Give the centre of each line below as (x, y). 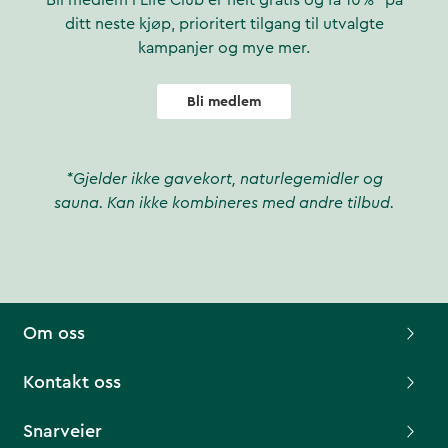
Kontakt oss (72, 382)
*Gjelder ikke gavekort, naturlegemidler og (224, 179)
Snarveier (62, 431)
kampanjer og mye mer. (224, 48)
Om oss (54, 333)
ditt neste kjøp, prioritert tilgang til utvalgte (224, 24)
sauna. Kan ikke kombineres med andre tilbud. (224, 203)
